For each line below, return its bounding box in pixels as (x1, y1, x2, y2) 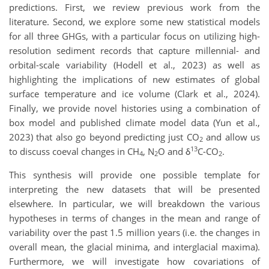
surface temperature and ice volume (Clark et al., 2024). (9, 87, 260, 100)
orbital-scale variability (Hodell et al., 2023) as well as (9, 58, 260, 71)
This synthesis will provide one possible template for (9, 168, 260, 181)
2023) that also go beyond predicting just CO (9, 130, 199, 143)
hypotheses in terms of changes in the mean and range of (9, 211, 260, 224)
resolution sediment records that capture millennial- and (9, 44, 260, 56)
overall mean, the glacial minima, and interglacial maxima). (9, 240, 260, 253)
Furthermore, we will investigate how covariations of (9, 255, 260, 267)
